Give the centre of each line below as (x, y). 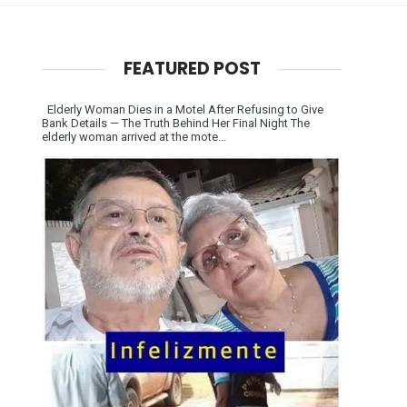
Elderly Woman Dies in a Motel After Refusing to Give (183, 109)
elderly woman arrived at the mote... (134, 136)
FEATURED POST (192, 68)
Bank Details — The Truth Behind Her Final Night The (176, 123)
